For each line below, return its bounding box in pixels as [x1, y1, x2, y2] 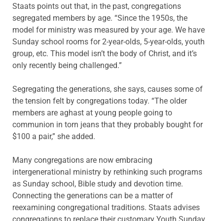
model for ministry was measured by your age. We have [12, 25, 205, 35]
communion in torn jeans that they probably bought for [12, 120, 203, 130]
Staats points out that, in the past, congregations [12, 1, 181, 11]
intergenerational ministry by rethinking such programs [12, 167, 202, 177]
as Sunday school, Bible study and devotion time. [12, 179, 183, 189]
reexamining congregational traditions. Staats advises [12, 203, 200, 213]
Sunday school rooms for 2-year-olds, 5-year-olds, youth [12, 37, 205, 47]
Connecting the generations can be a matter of [12, 191, 173, 201]
